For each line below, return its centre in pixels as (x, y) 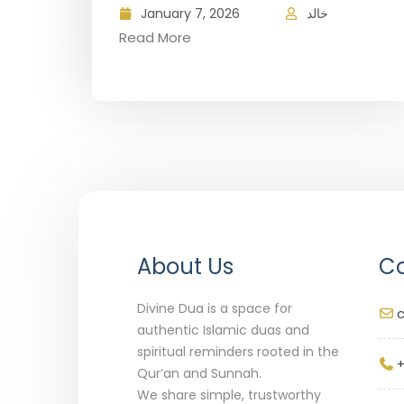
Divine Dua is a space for (215, 308)
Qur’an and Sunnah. (199, 373)
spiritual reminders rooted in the (238, 352)
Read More (155, 37)
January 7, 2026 (190, 14)
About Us (185, 266)
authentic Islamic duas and (223, 330)
